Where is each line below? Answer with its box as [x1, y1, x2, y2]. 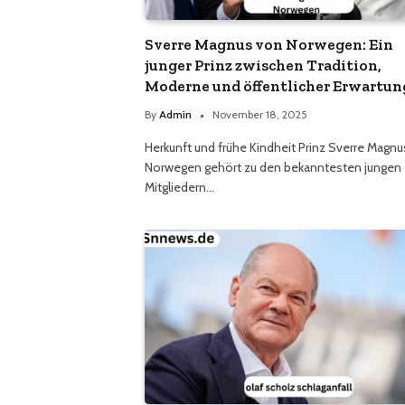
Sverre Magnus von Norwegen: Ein [145, 34, 393, 53]
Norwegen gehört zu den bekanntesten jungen [145, 158, 401, 175]
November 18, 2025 [212, 107, 307, 121]
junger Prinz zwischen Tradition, [145, 55, 381, 74]
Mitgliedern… [145, 178, 214, 195]
